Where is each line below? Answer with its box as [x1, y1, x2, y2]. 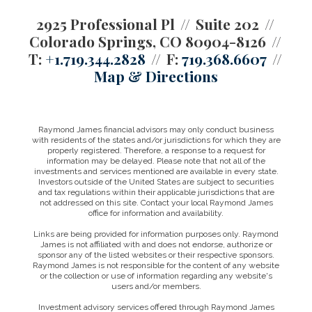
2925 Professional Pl [36, 14, 175, 33]
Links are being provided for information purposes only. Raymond [33, 229, 279, 239]
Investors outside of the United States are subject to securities [38, 177, 274, 187]
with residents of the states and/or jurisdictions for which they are [31, 135, 281, 145]
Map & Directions [94, 66, 218, 86]
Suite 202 [195, 14, 259, 33]
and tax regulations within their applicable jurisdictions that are [38, 187, 274, 197]
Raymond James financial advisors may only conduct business [38, 125, 274, 134]
